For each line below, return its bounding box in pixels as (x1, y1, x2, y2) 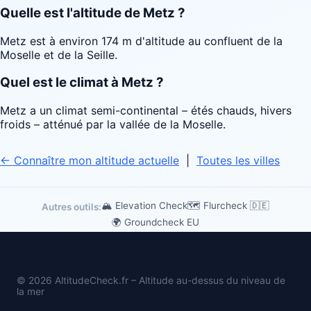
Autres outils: (42, 201, 101, 213)
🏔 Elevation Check (101, 200, 187, 212)
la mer (17, 286, 44, 297)
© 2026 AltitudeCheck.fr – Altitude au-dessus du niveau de (17, 275, 285, 286)
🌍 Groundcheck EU (112, 217, 199, 228)
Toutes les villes (196, 153, 280, 168)
